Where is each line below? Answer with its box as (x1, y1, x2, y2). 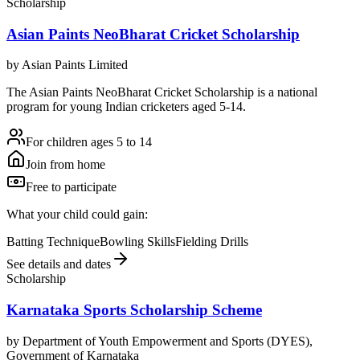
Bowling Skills (100, 235, 175, 249)
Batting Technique (6, 235, 100, 249)
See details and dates (6, 257, 111, 272)
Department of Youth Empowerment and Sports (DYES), (22, 333, 313, 348)
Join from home (26, 157, 105, 172)
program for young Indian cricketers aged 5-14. (6, 100, 246, 114)
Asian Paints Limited (22, 58, 128, 72)
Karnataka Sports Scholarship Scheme (6, 301, 262, 319)
